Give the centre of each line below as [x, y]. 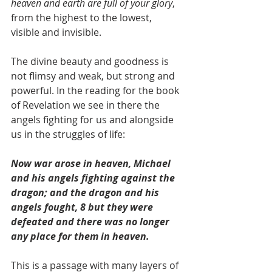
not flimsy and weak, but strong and [94, 76]
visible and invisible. [59, 32]
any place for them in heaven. [80, 236]
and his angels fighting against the [94, 178]
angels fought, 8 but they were [83, 207]
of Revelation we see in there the [87, 105]
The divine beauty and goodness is [91, 61]
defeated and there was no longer [91, 222]
